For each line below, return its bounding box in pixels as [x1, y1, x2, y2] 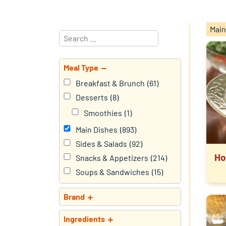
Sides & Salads [76, 138, 127, 148]
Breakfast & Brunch [76, 78, 145, 88]
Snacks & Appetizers [76, 152, 148, 162]
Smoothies [84, 107, 122, 118]
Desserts [76, 92, 108, 102]
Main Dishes [76, 124, 118, 134]
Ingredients [64, 213, 105, 223]
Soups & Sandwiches [76, 166, 149, 177]
